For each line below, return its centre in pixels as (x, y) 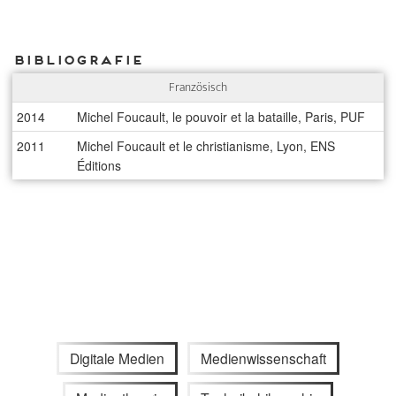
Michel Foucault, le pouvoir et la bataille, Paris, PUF (221, 117)
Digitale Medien (118, 358)
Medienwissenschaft (263, 358)
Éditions (99, 165)
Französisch (198, 87)
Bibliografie (78, 59)
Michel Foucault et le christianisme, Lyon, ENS (206, 146)
